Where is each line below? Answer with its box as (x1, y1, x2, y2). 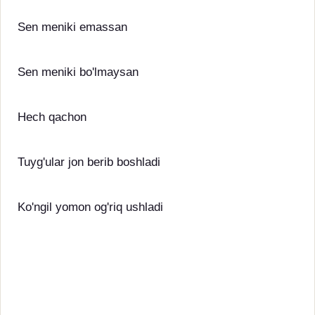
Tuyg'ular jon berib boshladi (18, 155, 160, 169)
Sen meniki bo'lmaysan (18, 65, 139, 79)
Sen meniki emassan (18, 20, 127, 34)
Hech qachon (18, 110, 86, 124)
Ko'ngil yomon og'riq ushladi (18, 200, 163, 214)
